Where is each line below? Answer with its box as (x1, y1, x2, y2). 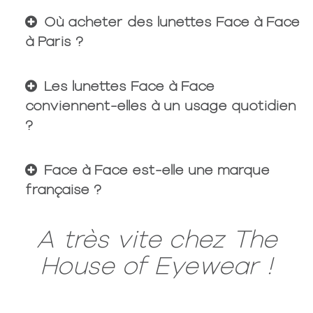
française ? (25, 180, 102, 198)
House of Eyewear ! (40, 249, 273, 279)
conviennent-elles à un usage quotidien (25, 96, 297, 114)
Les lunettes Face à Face (44, 77, 215, 94)
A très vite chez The (36, 223, 277, 253)
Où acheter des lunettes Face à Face (44, 13, 300, 30)
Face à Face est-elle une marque (44, 161, 270, 178)
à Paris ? (25, 32, 84, 50)
